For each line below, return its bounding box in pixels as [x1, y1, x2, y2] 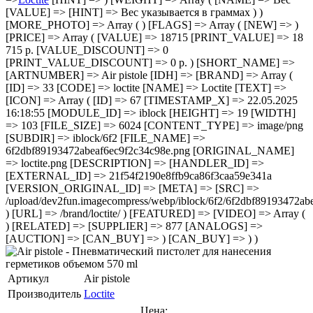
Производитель [8, 287, 81, 300]
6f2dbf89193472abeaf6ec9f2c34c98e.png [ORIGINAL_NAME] [6, 144, 294, 156]
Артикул [8, 272, 49, 284]
